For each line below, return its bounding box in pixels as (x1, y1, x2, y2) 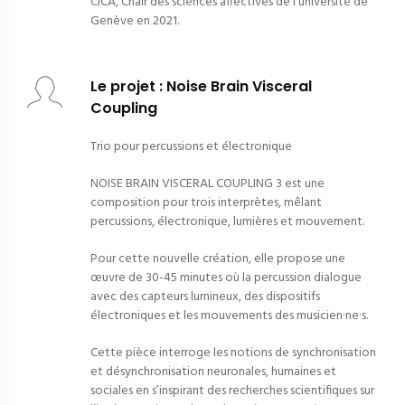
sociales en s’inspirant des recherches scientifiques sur (90, 381, 374, 402)
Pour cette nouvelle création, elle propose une (90, 249, 345, 270)
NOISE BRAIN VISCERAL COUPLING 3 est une (90, 174, 325, 195)
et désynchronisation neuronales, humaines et (90, 362, 336, 383)
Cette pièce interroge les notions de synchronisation (90, 343, 376, 364)
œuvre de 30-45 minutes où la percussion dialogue (90, 268, 362, 289)
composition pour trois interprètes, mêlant (90, 193, 322, 214)
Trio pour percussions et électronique (90, 137, 292, 158)
